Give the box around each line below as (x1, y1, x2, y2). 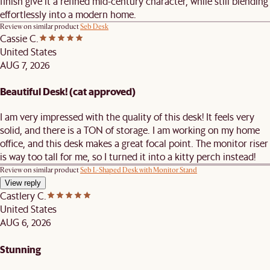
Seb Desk (80, 22, 108, 31)
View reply (5, 178, 41, 188)
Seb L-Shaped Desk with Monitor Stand (80, 166, 197, 175)
